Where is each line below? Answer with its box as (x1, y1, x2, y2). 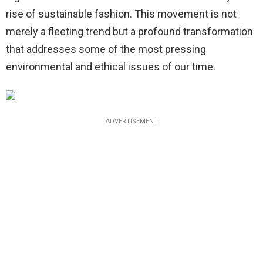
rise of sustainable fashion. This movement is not (6, 8, 237, 21)
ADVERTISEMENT (105, 117, 158, 126)
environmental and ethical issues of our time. (6, 60, 215, 73)
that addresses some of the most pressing (6, 43, 206, 56)
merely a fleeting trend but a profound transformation (6, 25, 253, 38)
